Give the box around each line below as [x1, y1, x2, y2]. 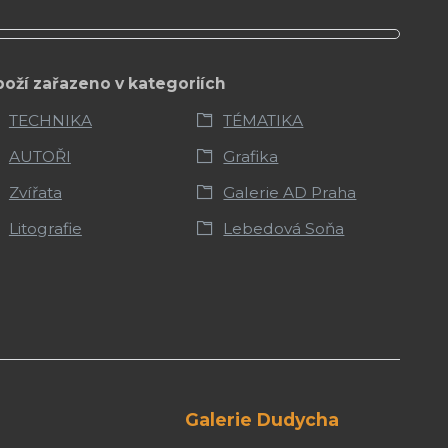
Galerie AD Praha [223, 182, 357, 202]
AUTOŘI [8, 146, 71, 166]
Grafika [223, 146, 279, 166]
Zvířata [8, 182, 62, 202]
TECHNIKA [8, 110, 92, 130]
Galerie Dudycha [80, 408, 339, 430]
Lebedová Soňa [223, 218, 345, 238]
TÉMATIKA [223, 110, 304, 130]
